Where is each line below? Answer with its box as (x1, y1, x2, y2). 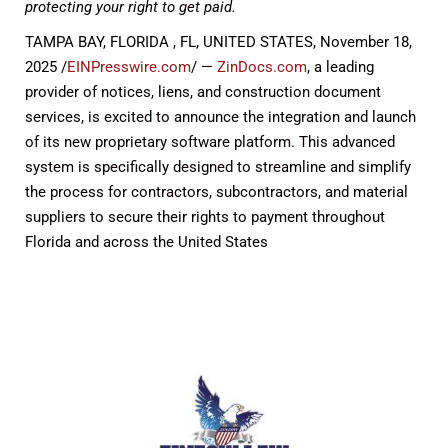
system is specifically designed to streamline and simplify (25, 158, 411, 176)
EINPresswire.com (67, 58, 191, 76)
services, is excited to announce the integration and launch (25, 108, 416, 126)
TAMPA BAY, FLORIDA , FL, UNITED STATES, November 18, (25, 33, 412, 51)
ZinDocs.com (217, 58, 307, 76)
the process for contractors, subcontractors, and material (25, 183, 408, 201)
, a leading (307, 58, 374, 76)
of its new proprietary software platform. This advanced (25, 133, 395, 151)
